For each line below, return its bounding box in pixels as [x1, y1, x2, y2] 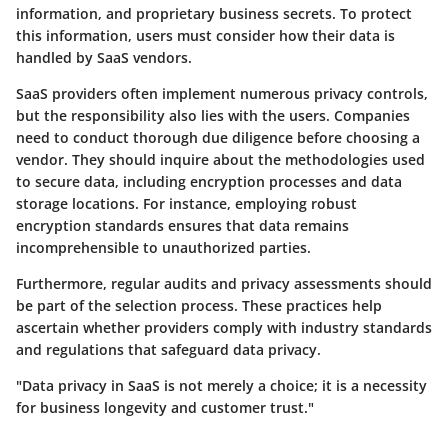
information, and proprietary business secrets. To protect [16, 4, 412, 24]
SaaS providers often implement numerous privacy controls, [16, 84, 428, 104]
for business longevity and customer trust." [16, 398, 314, 418]
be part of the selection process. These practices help [16, 296, 382, 316]
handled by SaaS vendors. [16, 48, 192, 68]
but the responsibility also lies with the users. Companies [16, 106, 410, 126]
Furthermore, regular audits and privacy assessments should [16, 274, 432, 294]
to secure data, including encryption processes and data [16, 172, 402, 192]
